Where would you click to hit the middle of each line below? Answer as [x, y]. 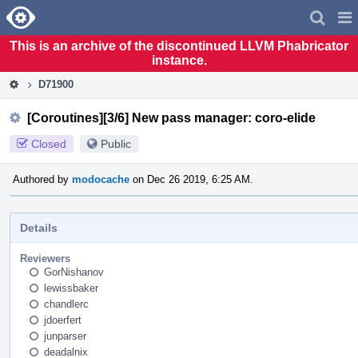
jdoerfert [63, 320]
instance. [179, 60]
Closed [49, 143]
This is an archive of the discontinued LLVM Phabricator [179, 46]
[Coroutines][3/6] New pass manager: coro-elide [171, 117]
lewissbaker [71, 288]
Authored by [42, 179]
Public [116, 143]
